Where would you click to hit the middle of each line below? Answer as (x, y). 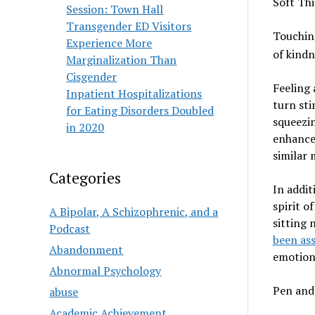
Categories (85, 178)
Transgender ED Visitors (129, 26)
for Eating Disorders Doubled (140, 110)
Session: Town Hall (115, 9)
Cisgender (92, 77)
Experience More (109, 43)
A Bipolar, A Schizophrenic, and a (134, 212)
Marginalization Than (122, 60)
